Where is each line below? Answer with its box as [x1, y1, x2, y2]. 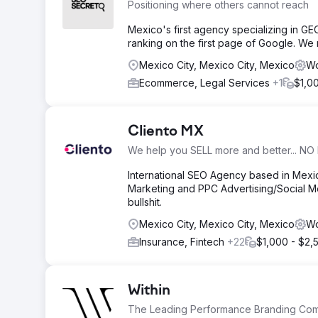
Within [128, 283, 170, 299]
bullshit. [128, 196, 162, 208]
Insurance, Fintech [139, 236, 227, 248]
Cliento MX [128, 124, 204, 140]
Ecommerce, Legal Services [139, 77, 273, 89]
